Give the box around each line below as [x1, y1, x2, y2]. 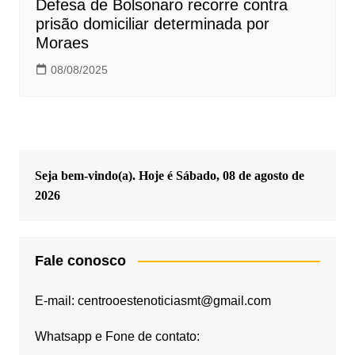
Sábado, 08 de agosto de [175, 168, 304, 182]
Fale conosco [34, 252, 126, 269]
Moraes [35, 33, 89, 52]
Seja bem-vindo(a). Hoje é [34, 168, 176, 182]
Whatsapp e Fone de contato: [34, 329, 200, 343]
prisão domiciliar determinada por [35, 14, 269, 32]
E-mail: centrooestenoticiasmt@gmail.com [34, 293, 271, 307]
